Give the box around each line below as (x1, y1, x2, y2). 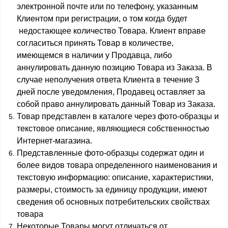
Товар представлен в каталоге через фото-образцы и (17, 112, 219, 121)
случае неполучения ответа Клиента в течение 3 (17, 75, 199, 84)
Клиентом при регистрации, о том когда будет (17, 14, 187, 23)
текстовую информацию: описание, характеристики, (17, 173, 213, 182)
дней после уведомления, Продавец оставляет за (17, 88, 205, 96)
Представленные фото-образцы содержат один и (17, 149, 204, 157)
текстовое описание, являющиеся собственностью (17, 124, 209, 133)
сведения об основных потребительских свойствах (17, 197, 210, 206)
